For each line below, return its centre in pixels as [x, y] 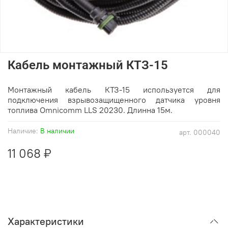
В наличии [57, 131]
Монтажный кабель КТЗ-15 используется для [114, 89]
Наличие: [23, 131]
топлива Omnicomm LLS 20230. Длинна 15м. [90, 110]
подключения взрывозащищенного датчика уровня [114, 99]
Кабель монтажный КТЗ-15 [88, 65]
